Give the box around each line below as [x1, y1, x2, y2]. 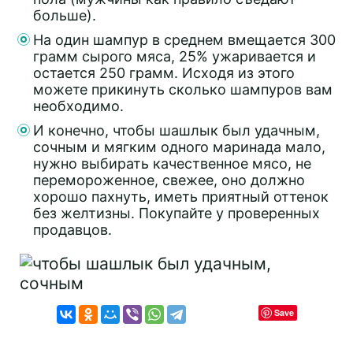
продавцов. [33, 221, 112, 238]
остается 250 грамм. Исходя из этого [33, 64, 295, 81]
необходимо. [33, 97, 124, 114]
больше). [33, 6, 96, 24]
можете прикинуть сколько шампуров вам [33, 80, 333, 98]
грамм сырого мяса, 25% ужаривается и [33, 47, 316, 65]
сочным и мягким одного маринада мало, [33, 138, 325, 155]
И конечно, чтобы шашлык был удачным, [33, 121, 320, 139]
